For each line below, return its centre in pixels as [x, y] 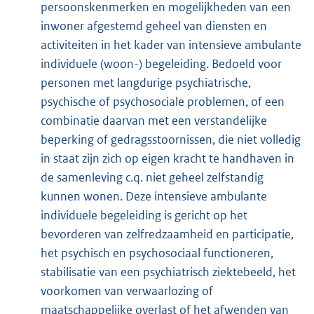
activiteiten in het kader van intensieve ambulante [171, 45]
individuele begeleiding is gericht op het [144, 216]
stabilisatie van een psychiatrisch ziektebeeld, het [168, 272]
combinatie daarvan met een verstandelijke [153, 121]
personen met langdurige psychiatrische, [145, 83]
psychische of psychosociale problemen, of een [162, 102]
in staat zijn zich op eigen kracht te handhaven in [167, 159]
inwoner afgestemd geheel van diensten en [153, 26]
